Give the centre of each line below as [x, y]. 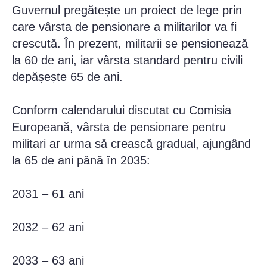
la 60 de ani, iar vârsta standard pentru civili [127, 60]
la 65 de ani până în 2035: [81, 161]
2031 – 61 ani [48, 194]
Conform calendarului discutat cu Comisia [122, 111]
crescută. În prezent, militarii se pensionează [130, 44]
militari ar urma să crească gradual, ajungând [131, 144]
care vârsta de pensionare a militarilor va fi [124, 27]
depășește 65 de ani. [67, 77]
